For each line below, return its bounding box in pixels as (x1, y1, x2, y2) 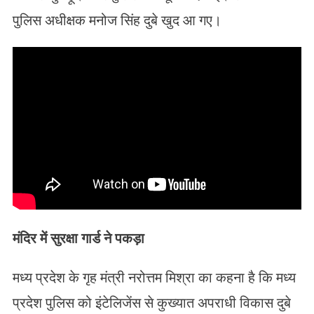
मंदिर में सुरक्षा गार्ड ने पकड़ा (12, 229, 144, 247)
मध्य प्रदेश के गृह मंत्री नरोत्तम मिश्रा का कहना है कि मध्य (12, 268, 296, 286)
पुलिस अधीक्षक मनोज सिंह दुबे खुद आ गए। (12, 12, 225, 29)
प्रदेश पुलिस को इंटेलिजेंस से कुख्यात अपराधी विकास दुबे (12, 294, 291, 311)
